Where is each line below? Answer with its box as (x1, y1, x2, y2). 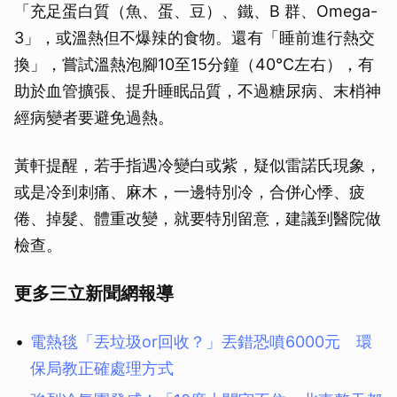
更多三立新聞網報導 (14, 282, 174, 304)
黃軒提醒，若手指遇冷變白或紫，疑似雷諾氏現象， (14, 155, 381, 175)
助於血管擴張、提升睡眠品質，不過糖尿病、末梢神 (14, 81, 381, 100)
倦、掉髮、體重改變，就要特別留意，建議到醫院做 (14, 208, 381, 228)
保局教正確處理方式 (30, 358, 174, 378)
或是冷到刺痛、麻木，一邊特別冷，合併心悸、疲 (14, 182, 365, 201)
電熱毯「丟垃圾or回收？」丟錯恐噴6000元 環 (30, 331, 372, 351)
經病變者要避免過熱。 (14, 107, 174, 127)
